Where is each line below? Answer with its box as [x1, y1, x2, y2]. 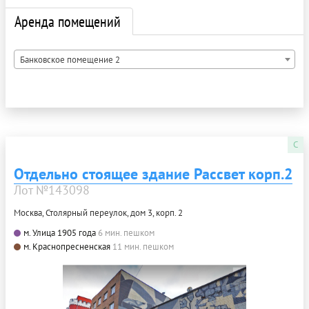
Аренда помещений [14, 11, 121, 31]
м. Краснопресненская [23, 240, 110, 252]
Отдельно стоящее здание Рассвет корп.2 [14, 163, 292, 183]
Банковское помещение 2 [20, 53, 120, 66]
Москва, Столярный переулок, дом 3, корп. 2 [14, 206, 183, 219]
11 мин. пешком [112, 240, 174, 252]
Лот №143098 [14, 181, 90, 198]
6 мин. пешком [98, 226, 154, 239]
